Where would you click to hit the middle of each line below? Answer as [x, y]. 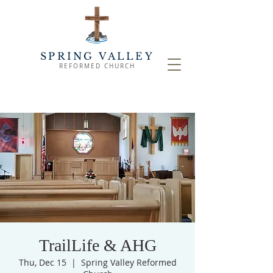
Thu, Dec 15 [42, 262]
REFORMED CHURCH [97, 66]
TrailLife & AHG [97, 245]
